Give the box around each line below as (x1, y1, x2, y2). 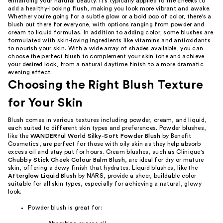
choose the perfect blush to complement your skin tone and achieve (8, 53, 205, 59)
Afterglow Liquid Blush (8, 173, 77, 179)
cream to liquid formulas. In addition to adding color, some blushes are (8, 29, 214, 35)
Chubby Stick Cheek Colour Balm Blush (8, 157, 125, 163)
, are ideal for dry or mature (124, 157, 204, 163)
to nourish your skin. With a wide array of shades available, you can (8, 45, 204, 51)
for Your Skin (8, 97, 83, 109)
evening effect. (8, 69, 52, 75)
